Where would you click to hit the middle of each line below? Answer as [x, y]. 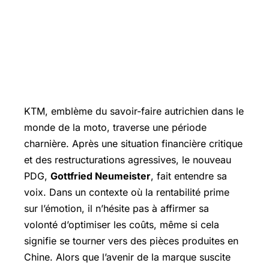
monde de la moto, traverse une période [115, 127]
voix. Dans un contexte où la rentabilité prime [127, 192]
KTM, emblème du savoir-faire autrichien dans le [134, 111]
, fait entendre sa [189, 176]
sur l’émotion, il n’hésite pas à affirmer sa [116, 208]
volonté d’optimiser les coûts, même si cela [122, 225]
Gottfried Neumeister [101, 176]
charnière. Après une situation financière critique [133, 144]
